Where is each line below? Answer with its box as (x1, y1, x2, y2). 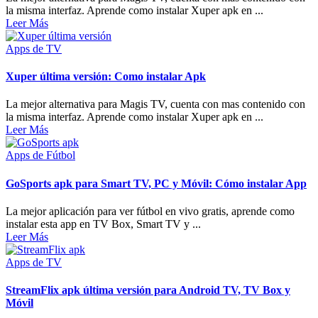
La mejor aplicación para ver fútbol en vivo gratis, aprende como (6, 204, 295, 217)
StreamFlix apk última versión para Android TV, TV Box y (6, 284, 290, 297)
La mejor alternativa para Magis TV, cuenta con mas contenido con (6, 98, 305, 111)
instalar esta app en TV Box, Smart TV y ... (6, 217, 201, 230)
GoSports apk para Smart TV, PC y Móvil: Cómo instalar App (6, 177, 307, 190)
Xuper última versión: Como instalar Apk (6, 70, 206, 83)
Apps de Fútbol (6, 149, 75, 162)
